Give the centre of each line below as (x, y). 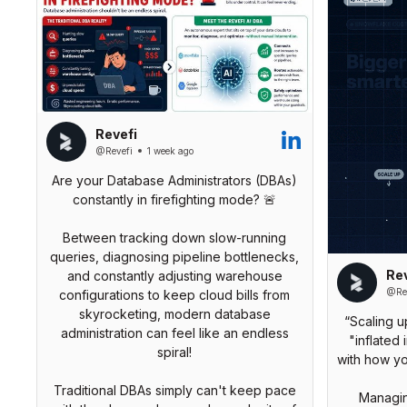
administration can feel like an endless (174, 333)
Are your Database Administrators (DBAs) (174, 180)
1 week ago (170, 151)
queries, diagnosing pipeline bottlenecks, (174, 256)
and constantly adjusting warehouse (174, 275)
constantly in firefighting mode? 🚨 (174, 199)
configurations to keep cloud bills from (174, 294)
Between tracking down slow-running (174, 237)
